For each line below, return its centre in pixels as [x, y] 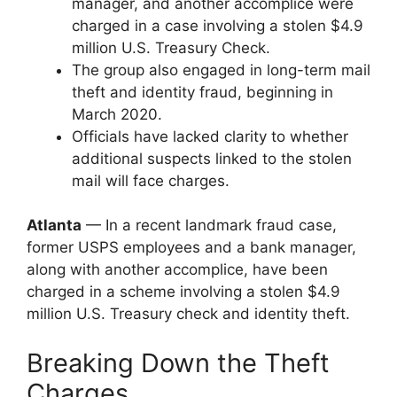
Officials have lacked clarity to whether [210, 136]
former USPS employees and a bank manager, [191, 247]
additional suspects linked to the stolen [212, 158]
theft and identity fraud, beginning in [202, 92]
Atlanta [54, 225]
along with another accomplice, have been [177, 269]
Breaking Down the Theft [178, 362]
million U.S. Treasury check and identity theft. [188, 314]
